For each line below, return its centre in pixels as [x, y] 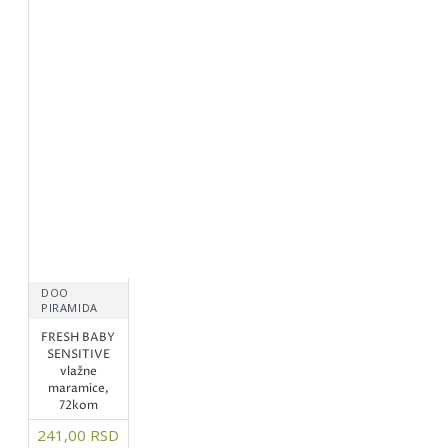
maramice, [78, 388]
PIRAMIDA [69, 307]
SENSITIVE [78, 354]
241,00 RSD [78, 434]
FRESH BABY [78, 337]
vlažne [78, 371]
